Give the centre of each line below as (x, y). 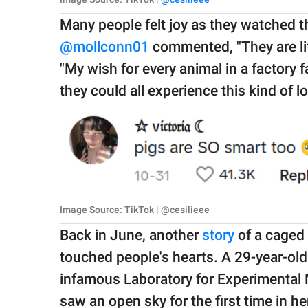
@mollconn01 (104, 46)
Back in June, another (131, 235)
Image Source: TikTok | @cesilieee (135, 210)
